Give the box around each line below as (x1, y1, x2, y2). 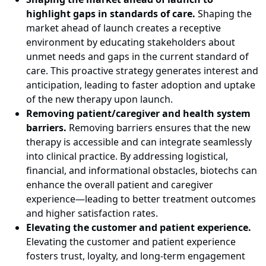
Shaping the (195, 7, 252, 21)
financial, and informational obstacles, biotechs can (26, 164, 257, 178)
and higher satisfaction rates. (26, 207, 158, 220)
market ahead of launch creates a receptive (26, 21, 221, 35)
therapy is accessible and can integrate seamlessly (26, 135, 252, 149)
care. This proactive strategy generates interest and (26, 64, 258, 78)
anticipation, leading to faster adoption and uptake (26, 78, 255, 92)
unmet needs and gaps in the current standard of (26, 50, 249, 64)
